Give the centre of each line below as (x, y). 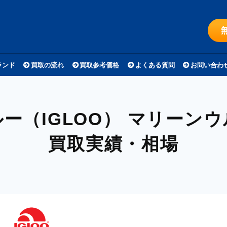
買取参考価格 (100, 65)
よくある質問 (155, 65)
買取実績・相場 (113, 144)
